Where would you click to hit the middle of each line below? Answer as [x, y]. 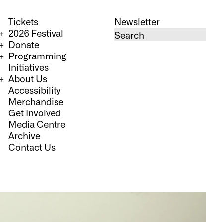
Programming [38, 55]
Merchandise [36, 101]
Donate [24, 44]
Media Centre [37, 124]
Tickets [24, 21]
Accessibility [35, 89]
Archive [25, 135]
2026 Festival [36, 32]
